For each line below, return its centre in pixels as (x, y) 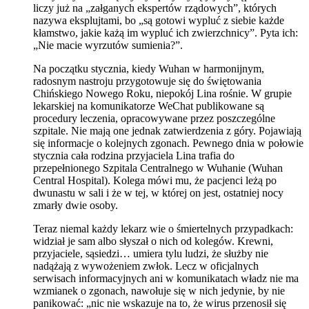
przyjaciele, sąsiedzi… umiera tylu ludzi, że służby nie (151, 254)
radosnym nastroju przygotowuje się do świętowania (147, 81)
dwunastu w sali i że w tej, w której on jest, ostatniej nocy (158, 193)
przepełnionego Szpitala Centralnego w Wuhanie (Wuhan (158, 168)
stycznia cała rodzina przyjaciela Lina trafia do (134, 156)
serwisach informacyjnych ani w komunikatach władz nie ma (166, 279)
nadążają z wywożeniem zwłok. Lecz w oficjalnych (146, 266)
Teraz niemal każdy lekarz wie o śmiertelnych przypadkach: (163, 229)
